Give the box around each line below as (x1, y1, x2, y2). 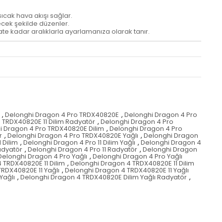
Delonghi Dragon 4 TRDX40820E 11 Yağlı (65, 166, 189, 175)
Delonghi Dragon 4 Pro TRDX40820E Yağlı (7, 131, 138, 141)
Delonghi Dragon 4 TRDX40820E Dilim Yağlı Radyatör (20, 172, 187, 182)
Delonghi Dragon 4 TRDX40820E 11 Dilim (70, 159, 194, 168)
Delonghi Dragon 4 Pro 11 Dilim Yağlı (23, 138, 135, 148)
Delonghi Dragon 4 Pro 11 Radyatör (28, 145, 137, 155)
